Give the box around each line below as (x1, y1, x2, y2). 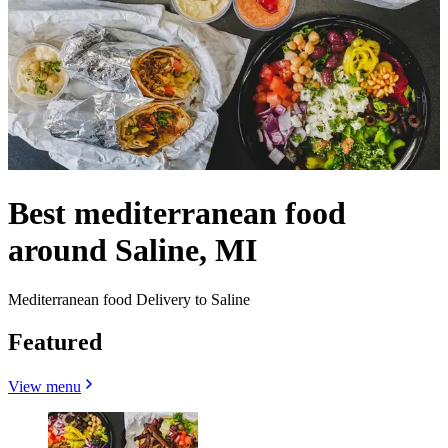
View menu (8, 377, 81, 395)
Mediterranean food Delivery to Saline (8, 290, 250, 308)
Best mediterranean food (8, 195, 346, 232)
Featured (8, 328, 102, 355)
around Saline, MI (8, 232, 257, 269)
